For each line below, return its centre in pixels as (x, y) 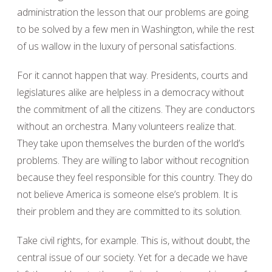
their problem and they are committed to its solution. (129, 211)
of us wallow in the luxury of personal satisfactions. (127, 46)
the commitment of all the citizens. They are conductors (136, 109)
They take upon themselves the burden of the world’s (131, 143)
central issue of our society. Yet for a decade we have (132, 257)
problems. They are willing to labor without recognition (133, 160)
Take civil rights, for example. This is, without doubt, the (134, 240)
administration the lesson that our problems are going (133, 12)
